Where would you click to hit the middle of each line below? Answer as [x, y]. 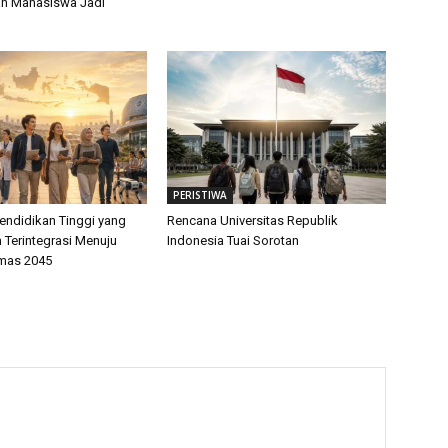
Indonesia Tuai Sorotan [233, 240]
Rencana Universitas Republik [253, 220]
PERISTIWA [200, 194]
